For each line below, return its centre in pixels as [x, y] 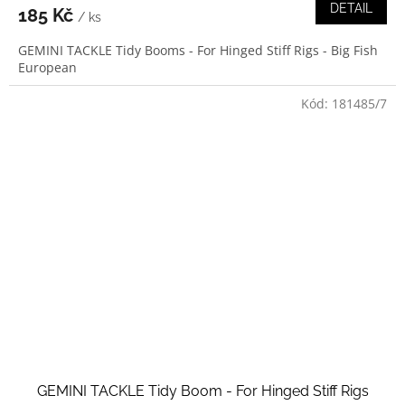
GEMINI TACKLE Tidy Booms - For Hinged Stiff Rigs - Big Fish [198, 51]
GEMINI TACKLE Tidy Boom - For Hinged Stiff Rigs [202, 391]
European [47, 68]
